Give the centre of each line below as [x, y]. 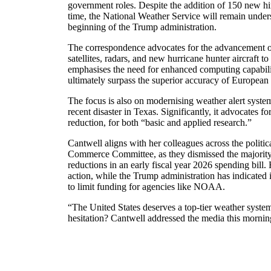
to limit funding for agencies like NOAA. [146, 187]
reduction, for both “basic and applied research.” [160, 123]
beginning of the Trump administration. [142, 27]
